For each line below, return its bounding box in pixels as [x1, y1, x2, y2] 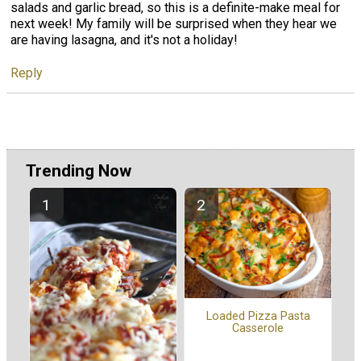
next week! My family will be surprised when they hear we [10, 15, 337, 31]
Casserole [232, 321, 284, 335]
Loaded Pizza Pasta [205, 309, 310, 323]
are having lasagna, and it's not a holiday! [10, 31, 238, 48]
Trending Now [26, 160, 131, 180]
